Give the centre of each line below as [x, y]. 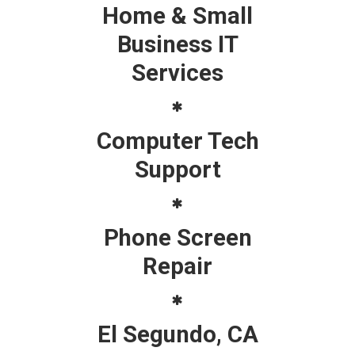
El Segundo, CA [177, 334]
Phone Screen [177, 237]
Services [177, 73]
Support [177, 169]
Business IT [177, 44]
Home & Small [177, 15]
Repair [177, 266]
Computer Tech [177, 141]
